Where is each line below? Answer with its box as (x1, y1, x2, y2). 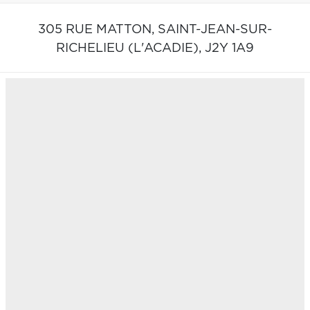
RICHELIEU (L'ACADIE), (56, 42, 205, 55)
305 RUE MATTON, (38, 23, 158, 36)
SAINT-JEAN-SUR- (158, 23, 272, 36)
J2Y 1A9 (205, 42, 254, 55)
